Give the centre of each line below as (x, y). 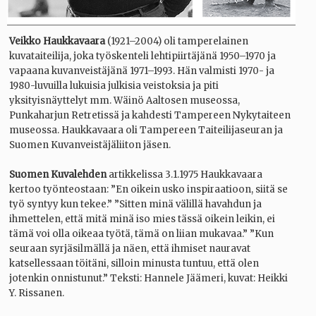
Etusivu (41, 64)
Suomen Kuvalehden (58, 175)
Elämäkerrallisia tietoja (81, 30)
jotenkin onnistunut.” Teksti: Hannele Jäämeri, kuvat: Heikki (148, 279)
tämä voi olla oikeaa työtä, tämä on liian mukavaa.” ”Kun (141, 234)
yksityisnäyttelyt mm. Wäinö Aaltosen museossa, (124, 101)
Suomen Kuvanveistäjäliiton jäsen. (90, 145)
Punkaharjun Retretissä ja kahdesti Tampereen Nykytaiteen (150, 116)
